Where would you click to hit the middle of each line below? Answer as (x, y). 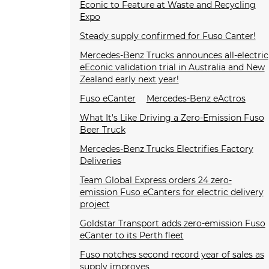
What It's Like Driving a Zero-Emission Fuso (172, 118)
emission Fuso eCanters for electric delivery (171, 192)
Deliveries (100, 161)
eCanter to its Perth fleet (131, 236)
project (95, 204)
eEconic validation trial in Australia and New (172, 68)
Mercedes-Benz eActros (196, 99)
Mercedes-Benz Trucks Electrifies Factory (166, 149)
